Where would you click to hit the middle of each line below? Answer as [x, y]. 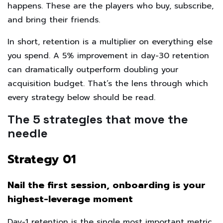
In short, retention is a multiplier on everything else [110, 42]
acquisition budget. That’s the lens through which [108, 83]
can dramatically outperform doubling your [93, 69]
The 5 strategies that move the [98, 119]
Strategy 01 [42, 159]
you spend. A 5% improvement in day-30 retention [108, 56]
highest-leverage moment [70, 199]
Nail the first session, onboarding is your [107, 185]
